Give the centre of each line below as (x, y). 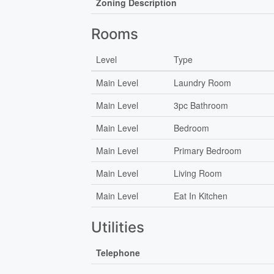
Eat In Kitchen (201, 195)
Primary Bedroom (208, 150)
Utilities (118, 227)
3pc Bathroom (201, 105)
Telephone (118, 252)
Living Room (198, 173)
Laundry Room (203, 82)
